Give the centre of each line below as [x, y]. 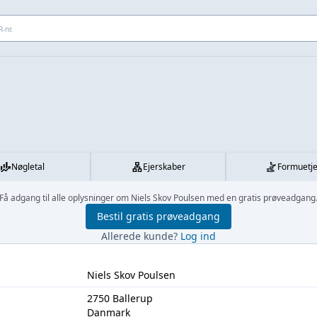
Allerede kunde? [141, 236]
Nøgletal [28, 167]
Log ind [198, 236]
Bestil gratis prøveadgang [158, 216]
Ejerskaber [164, 167]
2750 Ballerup [120, 298]
